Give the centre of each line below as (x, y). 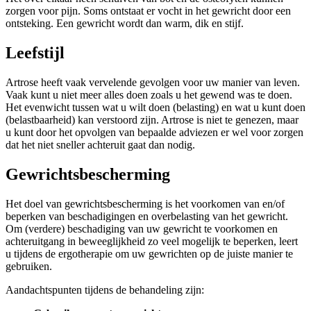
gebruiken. (29, 266)
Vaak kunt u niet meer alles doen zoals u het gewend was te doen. (149, 94)
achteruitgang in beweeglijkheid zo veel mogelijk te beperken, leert (152, 241)
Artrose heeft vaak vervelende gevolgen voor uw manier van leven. (153, 82)
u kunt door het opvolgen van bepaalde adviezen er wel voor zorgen (154, 132)
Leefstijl (35, 52)
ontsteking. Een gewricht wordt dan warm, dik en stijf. (125, 24)
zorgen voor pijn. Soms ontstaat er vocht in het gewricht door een (148, 11)
